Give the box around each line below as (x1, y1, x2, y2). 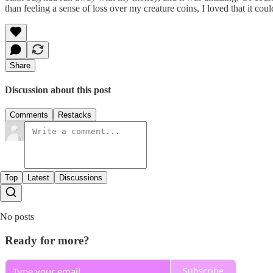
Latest (27, 173, 49, 183)
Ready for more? (5, 233, 90, 247)
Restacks (58, 110, 91, 120)
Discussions (59, 173, 102, 183)
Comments (10, 110, 48, 120)
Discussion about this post (5, 84, 111, 95)
